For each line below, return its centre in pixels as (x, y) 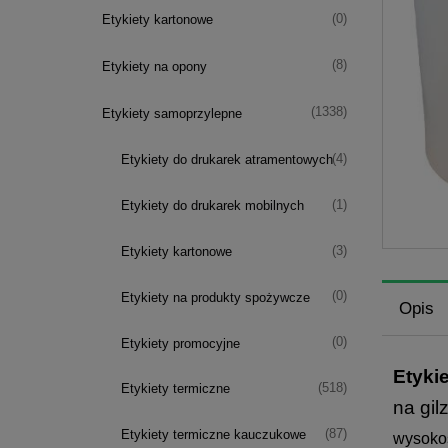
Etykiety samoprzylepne (171, 113)
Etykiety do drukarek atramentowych (227, 160)
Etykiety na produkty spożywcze (215, 297)
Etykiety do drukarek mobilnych (212, 206)
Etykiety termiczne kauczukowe (213, 435)
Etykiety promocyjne (180, 343)
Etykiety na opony (154, 66)
